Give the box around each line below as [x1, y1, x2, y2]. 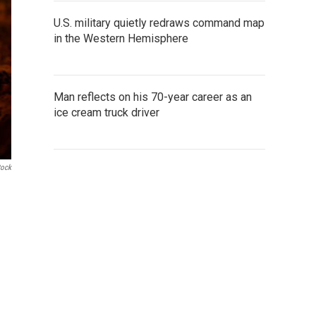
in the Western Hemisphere [54, 31, 188, 45]
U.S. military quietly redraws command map [54, 16, 265, 30]
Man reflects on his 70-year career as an [54, 90, 252, 104]
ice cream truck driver [54, 105, 159, 119]
